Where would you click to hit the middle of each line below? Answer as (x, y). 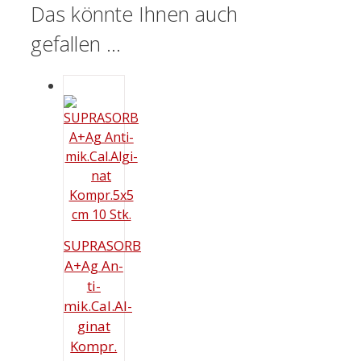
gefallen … (76, 43)
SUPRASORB (102, 246)
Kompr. (94, 346)
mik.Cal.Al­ (98, 306)
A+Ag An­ (93, 266)
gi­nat (93, 326)
